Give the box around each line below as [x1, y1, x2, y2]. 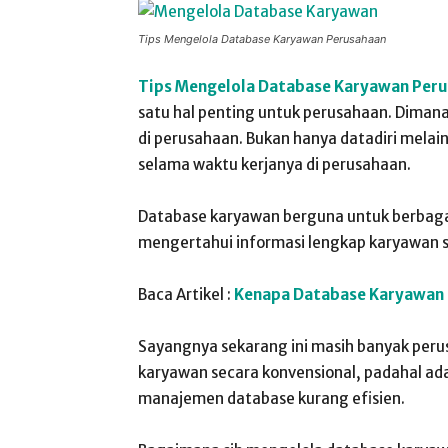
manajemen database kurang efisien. [138, 389, 405, 408]
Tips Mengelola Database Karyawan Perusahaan [138, 32, 386, 46]
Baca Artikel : [138, 285, 234, 304]
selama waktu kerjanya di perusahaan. [138, 155, 411, 174]
